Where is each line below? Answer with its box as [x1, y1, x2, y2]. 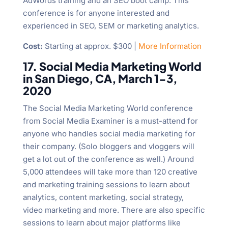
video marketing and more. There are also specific [22, 205, 205, 215]
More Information [138, 41, 202, 51]
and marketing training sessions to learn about [22, 180, 190, 190]
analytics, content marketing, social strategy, [22, 192, 184, 203]
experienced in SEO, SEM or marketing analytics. [22, 21, 199, 31]
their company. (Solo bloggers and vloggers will [22, 141, 194, 152]
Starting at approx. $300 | [42, 41, 138, 51]
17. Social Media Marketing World [22, 59, 202, 74]
